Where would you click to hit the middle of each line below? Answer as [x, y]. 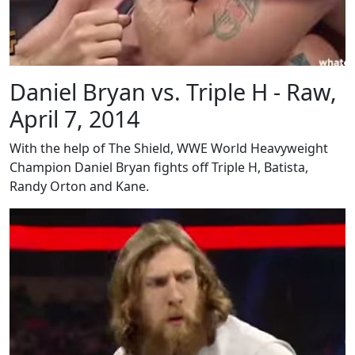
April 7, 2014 [74, 119]
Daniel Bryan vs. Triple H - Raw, [173, 92]
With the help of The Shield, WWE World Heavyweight [169, 149]
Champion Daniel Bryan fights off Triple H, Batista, [159, 168]
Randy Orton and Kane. [79, 187]
